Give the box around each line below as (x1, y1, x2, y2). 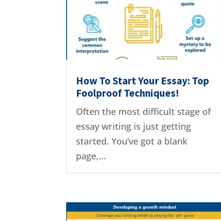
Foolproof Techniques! (76, 86, 180, 100)
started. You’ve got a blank (76, 135, 188, 147)
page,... (76, 149, 107, 162)
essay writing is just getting (76, 120, 191, 132)
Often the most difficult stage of (76, 105, 211, 117)
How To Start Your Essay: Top (76, 74, 210, 87)
